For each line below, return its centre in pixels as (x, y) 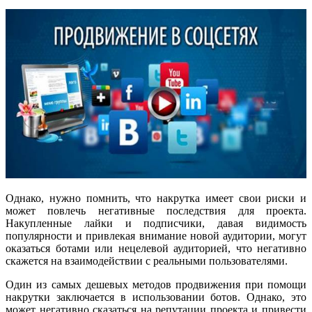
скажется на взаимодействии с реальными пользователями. (147, 261)
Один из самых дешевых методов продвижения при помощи (156, 285)
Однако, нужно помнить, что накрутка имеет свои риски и (156, 198)
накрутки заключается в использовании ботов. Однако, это (156, 297)
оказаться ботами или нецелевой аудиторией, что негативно (156, 249)
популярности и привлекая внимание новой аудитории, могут (156, 236)
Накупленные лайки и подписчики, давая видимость (156, 224)
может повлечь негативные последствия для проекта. (156, 211)
